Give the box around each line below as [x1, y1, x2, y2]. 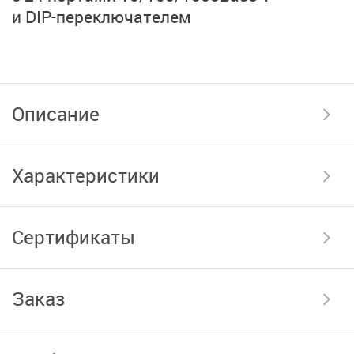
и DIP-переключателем [12, 5, 191, 28]
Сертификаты [12, 224, 135, 250]
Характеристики [12, 162, 160, 188]
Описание [12, 100, 100, 126]
